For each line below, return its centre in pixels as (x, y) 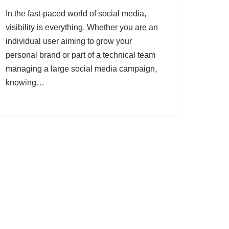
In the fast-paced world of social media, (76, 14)
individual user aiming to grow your (69, 41)
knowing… (26, 83)
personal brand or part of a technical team (81, 55)
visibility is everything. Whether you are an (82, 28)
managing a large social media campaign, (81, 69)
